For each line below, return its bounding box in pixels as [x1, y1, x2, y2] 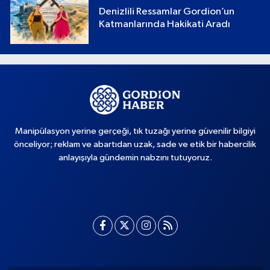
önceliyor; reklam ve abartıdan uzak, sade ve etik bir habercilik [14, 140, 256, 149]
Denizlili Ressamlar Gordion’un [99, 7, 234, 17]
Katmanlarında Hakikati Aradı [99, 19, 230, 30]
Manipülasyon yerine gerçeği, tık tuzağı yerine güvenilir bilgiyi [14, 127, 256, 136]
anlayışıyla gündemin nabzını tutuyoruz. [58, 153, 212, 163]
